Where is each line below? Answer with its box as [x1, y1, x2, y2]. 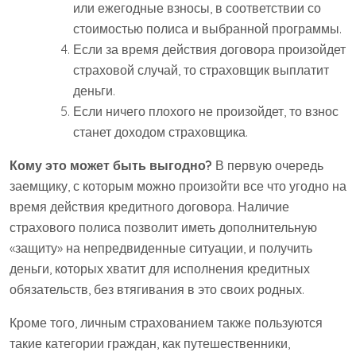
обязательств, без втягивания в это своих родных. [10, 281, 304, 298]
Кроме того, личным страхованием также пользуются [10, 315, 323, 331]
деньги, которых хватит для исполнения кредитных [10, 261, 310, 277]
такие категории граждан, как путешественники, [10, 335, 290, 352]
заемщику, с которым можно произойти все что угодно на [10, 178, 346, 195]
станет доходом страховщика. [73, 124, 248, 141]
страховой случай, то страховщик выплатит [73, 62, 329, 79]
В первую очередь [212, 157, 323, 174]
